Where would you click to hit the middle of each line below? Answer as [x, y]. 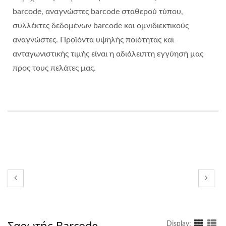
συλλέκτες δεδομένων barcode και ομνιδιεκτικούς [101, 25]
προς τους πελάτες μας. [54, 68]
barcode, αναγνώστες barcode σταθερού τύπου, [98, 11]
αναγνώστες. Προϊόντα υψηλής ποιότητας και [93, 40]
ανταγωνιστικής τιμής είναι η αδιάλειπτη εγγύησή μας [108, 54]
